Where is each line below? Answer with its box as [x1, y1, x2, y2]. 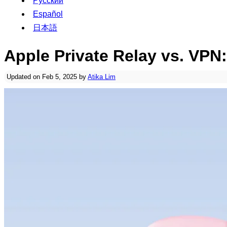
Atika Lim [88, 73, 116, 81]
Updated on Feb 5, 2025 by [7, 73, 88, 81]
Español [33, 10, 63, 18]
